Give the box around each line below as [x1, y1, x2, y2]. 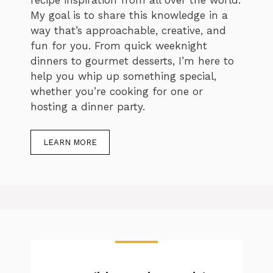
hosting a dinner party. [30, 100, 145, 113]
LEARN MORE [43, 138, 97, 147]
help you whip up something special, [30, 69, 216, 82]
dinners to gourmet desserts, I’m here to [30, 54, 234, 67]
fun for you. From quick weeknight [30, 39, 207, 52]
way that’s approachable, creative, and [30, 24, 226, 37]
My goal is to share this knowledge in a [30, 9, 228, 21]
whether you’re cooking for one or [30, 85, 203, 97]
